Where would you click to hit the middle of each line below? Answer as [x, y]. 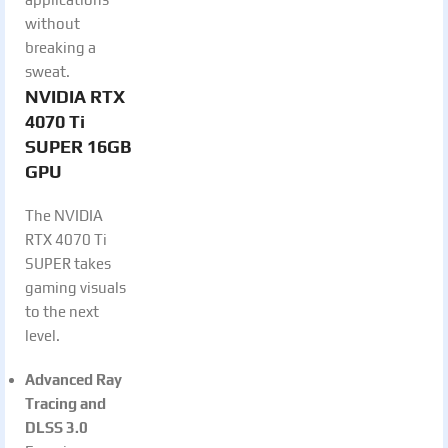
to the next [62, 311]
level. [42, 335]
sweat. [47, 71]
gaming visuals [75, 287]
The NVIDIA [64, 215]
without [52, 23]
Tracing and [65, 403]
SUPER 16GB [78, 146]
